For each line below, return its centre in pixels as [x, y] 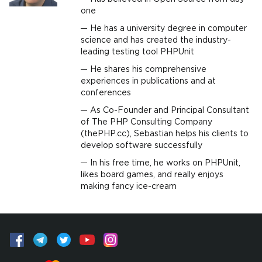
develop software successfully [142, 146]
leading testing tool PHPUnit [137, 52]
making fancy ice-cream [129, 187]
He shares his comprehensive [148, 70]
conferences [106, 93]
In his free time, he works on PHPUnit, [165, 163]
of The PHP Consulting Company [146, 122]
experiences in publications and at [148, 81]
